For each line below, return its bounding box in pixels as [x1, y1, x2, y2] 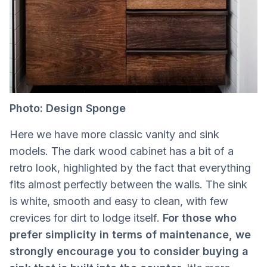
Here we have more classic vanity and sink [10, 128, 219, 141]
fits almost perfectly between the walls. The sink [10, 178, 247, 191]
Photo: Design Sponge [10, 102, 126, 115]
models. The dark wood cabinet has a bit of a [10, 145, 234, 158]
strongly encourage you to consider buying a [10, 245, 249, 258]
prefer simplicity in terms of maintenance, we [10, 228, 251, 241]
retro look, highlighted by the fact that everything [10, 162, 251, 175]
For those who [163, 212, 237, 225]
